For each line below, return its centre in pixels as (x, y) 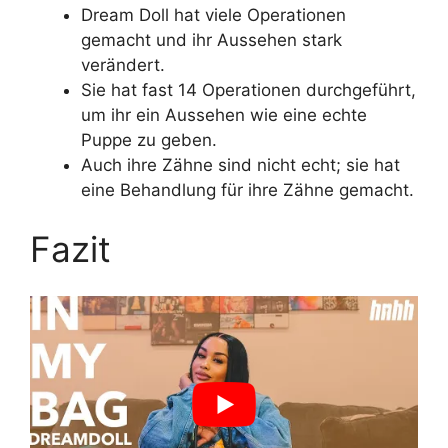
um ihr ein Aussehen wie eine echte (224, 114)
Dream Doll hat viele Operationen (213, 14)
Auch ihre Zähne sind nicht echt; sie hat (240, 164)
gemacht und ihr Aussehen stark (211, 39)
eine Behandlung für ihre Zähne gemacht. (247, 189)
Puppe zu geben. (149, 139)
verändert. (123, 64)
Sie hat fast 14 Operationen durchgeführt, (248, 89)
